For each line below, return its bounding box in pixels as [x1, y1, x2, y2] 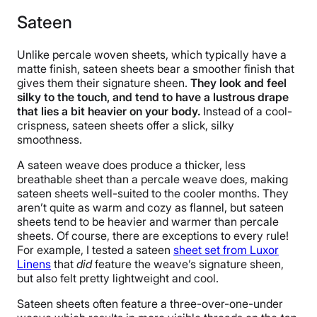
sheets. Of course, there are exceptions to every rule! [17, 229, 289, 243]
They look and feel [190, 76, 287, 91]
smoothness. [17, 132, 82, 147]
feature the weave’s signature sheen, [92, 257, 284, 272]
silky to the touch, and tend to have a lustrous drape [17, 90, 289, 105]
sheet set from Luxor [173, 243, 279, 258]
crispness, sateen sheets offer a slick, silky [17, 118, 234, 133]
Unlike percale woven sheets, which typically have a [17, 47, 287, 62]
